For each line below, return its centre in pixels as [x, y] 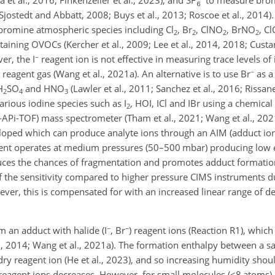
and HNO [44, 89]
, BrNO [241, 30]
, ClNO [209, 30]
